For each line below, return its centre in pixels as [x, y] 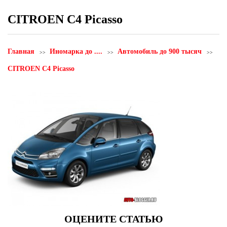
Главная [21, 51]
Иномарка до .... [76, 51]
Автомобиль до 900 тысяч [160, 51]
